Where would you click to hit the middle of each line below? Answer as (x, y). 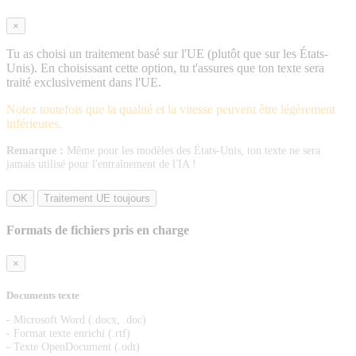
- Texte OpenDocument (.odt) (73, 347)
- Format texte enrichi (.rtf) (68, 333)
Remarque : (35, 151)
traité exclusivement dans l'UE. (84, 83)
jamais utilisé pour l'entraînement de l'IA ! (101, 164)
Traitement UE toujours (97, 199)
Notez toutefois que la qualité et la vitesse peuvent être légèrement (171, 110)
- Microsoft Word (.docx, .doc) (76, 320)
